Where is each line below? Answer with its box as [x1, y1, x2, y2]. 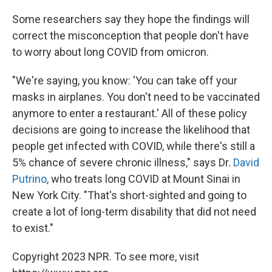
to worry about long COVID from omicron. [12, 46, 209, 58]
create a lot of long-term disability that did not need [12, 205, 256, 218]
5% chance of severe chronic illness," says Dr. [12, 156, 233, 169]
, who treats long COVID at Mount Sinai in [47, 172, 240, 185]
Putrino [12, 172, 47, 185]
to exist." [12, 222, 53, 234]
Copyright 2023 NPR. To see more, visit [12, 250, 199, 263]
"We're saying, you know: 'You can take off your [12, 74, 237, 87]
